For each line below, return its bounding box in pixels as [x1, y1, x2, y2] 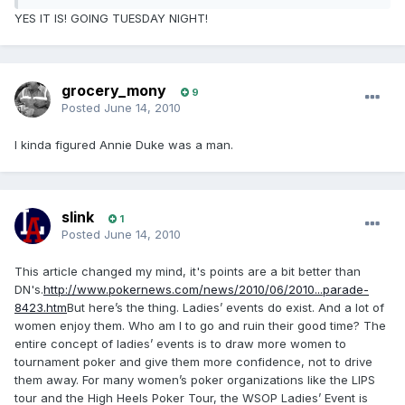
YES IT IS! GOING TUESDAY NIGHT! [14, 11, 208, 26]
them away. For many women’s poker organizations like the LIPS [14, 372, 375, 388]
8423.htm [14, 300, 67, 316]
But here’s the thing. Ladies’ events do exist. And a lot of [67, 300, 384, 316]
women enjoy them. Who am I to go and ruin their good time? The [14, 318, 386, 334]
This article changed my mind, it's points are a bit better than [14, 264, 361, 279]
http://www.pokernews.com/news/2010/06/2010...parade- [43, 282, 369, 297]
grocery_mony [61, 81, 166, 100]
